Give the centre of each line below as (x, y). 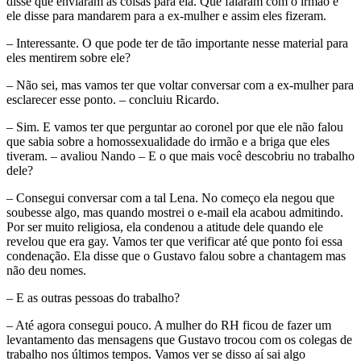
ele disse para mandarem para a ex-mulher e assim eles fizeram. (166, 15)
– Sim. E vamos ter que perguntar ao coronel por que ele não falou (175, 127)
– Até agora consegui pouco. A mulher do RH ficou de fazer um (169, 325)
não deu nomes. (46, 270)
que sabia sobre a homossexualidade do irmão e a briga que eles (168, 141)
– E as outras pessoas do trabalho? (93, 297)
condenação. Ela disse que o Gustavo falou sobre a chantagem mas (176, 255)
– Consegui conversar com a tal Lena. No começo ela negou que (170, 197)
